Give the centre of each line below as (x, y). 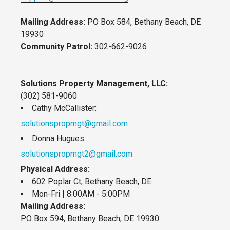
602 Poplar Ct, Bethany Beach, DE (92, 181)
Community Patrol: (56, 47)
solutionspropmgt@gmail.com (74, 123)
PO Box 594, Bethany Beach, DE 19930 (90, 218)
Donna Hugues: (59, 139)
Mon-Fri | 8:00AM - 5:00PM (81, 194)
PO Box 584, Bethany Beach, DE (143, 22)
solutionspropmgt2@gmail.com (76, 154)
